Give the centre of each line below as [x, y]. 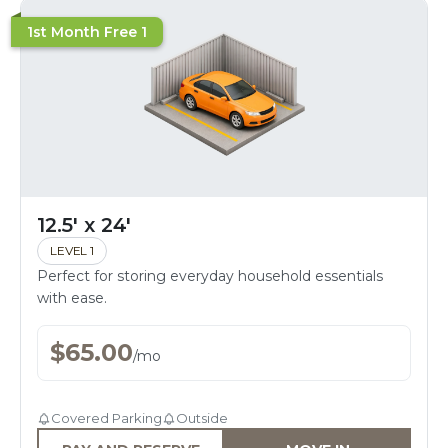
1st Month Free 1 [87, 32]
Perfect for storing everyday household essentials [210, 276]
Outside [202, 418]
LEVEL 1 [72, 250]
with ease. [72, 298]
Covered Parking [106, 418]
